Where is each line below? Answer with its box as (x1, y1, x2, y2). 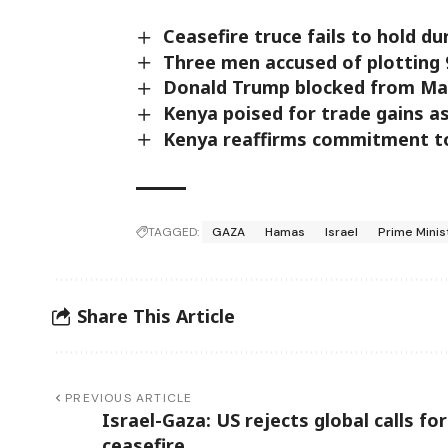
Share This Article (77, 303, 235, 328)
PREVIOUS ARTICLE (65, 390, 193, 407)
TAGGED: (148, 224, 200, 241)
